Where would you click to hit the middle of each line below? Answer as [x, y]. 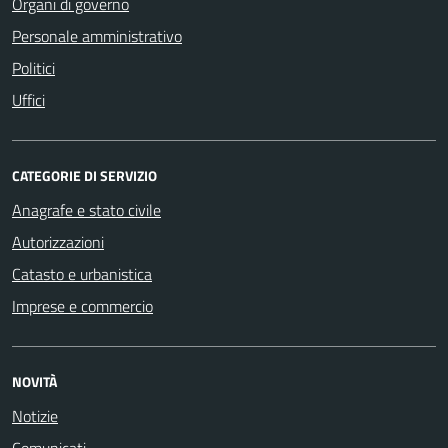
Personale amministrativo [97, 35]
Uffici [28, 99]
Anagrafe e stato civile [86, 209]
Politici [33, 67]
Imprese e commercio [82, 305]
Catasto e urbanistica [82, 273]
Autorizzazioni [58, 241]
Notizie [35, 415]
